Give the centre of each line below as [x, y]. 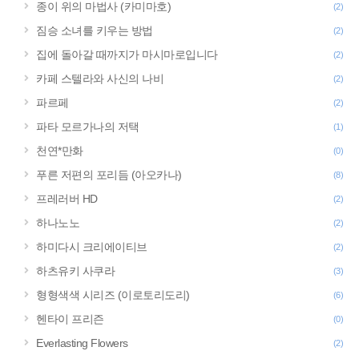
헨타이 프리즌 [70, 319]
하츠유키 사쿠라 [75, 271]
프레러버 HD [67, 199]
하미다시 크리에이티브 [92, 247]
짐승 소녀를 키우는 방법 [95, 30]
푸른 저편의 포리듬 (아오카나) [109, 175]
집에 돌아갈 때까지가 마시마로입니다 [127, 54]
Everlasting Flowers [82, 343]
